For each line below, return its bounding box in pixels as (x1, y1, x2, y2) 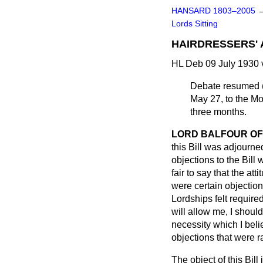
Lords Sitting (171, 19, 218, 28)
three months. (190, 107, 247, 117)
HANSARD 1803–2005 (171, 6, 255, 15)
